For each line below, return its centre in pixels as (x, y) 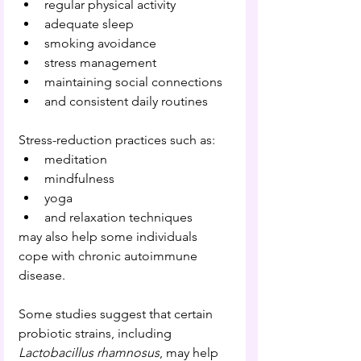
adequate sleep (89, 23)
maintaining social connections (133, 81)
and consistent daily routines (126, 101)
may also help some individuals (110, 236)
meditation (76, 159)
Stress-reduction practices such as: (117, 139)
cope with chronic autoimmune (110, 255)
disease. (42, 275)
